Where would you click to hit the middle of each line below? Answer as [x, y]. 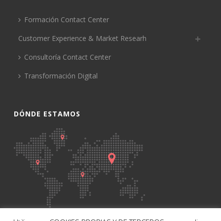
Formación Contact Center [67, 19]
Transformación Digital [61, 75]
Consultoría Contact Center [68, 57]
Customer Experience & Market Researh [83, 38]
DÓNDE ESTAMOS [47, 113]
